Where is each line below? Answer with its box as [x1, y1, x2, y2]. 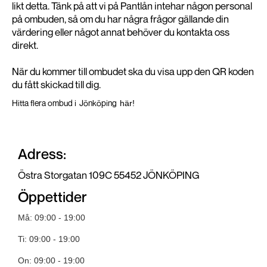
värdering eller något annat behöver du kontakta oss [12, 26, 229, 38]
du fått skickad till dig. [12, 78, 101, 91]
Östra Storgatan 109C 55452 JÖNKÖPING [18, 169, 200, 181]
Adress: [18, 145, 66, 162]
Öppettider [18, 188, 87, 205]
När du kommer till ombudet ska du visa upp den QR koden [12, 65, 254, 77]
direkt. [12, 39, 38, 51]
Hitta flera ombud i [12, 98, 76, 108]
